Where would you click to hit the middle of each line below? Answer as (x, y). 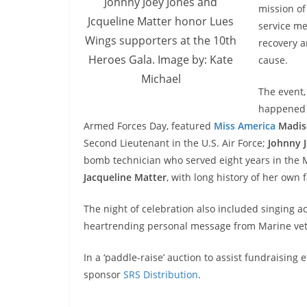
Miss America (245, 126)
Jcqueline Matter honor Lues (161, 22)
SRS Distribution (161, 275)
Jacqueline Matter (125, 177)
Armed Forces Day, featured (149, 126)
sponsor (103, 275)
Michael (161, 79)
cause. (273, 60)
